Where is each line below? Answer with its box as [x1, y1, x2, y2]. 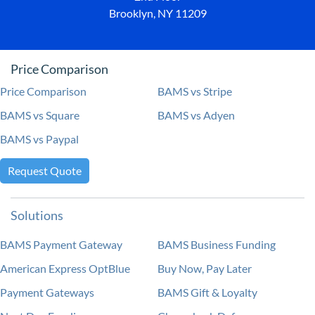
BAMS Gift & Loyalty [157, 285, 257, 300]
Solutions [11, 207, 63, 224]
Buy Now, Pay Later [157, 262, 252, 276]
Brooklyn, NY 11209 [108, 6, 207, 20]
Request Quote [8, 164, 82, 178]
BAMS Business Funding [157, 238, 276, 252]
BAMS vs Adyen [157, 108, 235, 122]
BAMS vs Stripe [157, 84, 232, 98]
